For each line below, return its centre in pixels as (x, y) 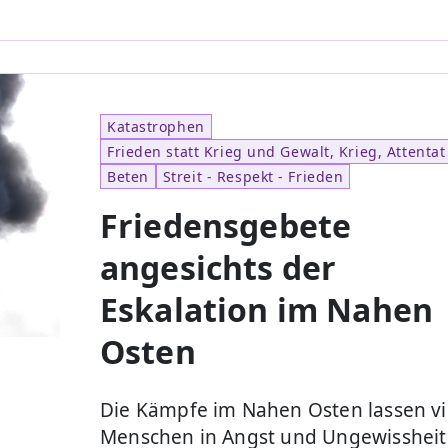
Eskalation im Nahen (267, 309)
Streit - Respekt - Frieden (253, 176)
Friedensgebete (226, 225)
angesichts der (218, 267)
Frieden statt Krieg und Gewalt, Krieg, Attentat (276, 151)
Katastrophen (156, 126)
